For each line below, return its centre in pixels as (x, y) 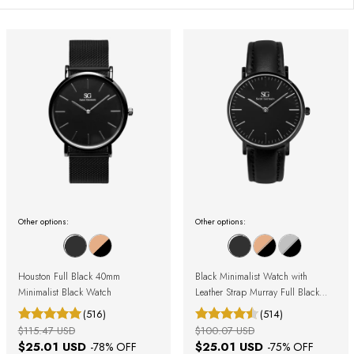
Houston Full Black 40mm (69, 276)
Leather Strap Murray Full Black (257, 292)
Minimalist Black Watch (64, 292)
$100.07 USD (225, 330)
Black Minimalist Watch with (251, 276)
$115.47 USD (46, 330)
